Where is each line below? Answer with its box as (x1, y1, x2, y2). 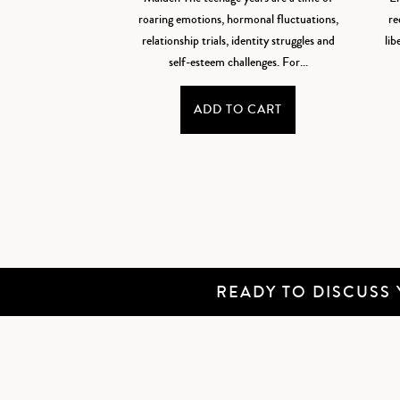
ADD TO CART (194, 100, 283, 119)
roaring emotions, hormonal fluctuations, (137, 10, 338, 29)
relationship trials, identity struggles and (141, 31, 335, 50)
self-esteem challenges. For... (168, 53, 308, 71)
